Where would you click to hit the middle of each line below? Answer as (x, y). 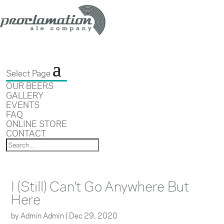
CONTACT (26, 133)
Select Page (28, 73)
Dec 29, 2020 (93, 216)
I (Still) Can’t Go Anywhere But (100, 186)
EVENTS (22, 105)
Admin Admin (42, 216)
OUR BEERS (29, 86)
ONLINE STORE (36, 124)
